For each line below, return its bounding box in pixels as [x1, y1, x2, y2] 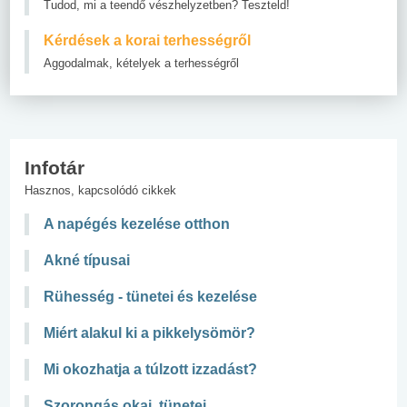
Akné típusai [44, 252, 130, 268]
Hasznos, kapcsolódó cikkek [25, 183, 176, 197]
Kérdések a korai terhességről [44, 32, 251, 48]
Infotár [25, 156, 84, 178]
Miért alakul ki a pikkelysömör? [44, 324, 255, 341]
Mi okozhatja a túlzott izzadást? [44, 361, 257, 377]
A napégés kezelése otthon [44, 215, 230, 232]
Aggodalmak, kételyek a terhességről [44, 55, 239, 70]
